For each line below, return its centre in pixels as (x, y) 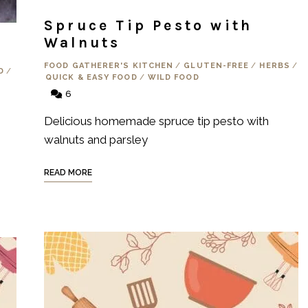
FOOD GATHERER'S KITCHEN (109, 66)
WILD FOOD (173, 77)
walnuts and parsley (96, 140)
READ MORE (68, 173)
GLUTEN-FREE (217, 66)
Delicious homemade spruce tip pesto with (156, 121)
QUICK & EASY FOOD (91, 77)
